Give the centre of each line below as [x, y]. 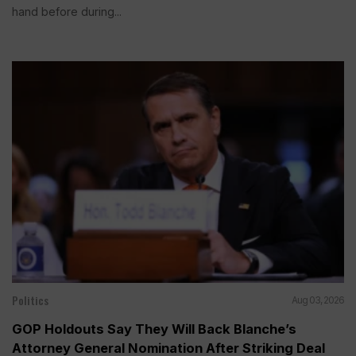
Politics [30, 300]
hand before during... [67, 12]
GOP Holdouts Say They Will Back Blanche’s [154, 329]
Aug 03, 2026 [318, 300]
